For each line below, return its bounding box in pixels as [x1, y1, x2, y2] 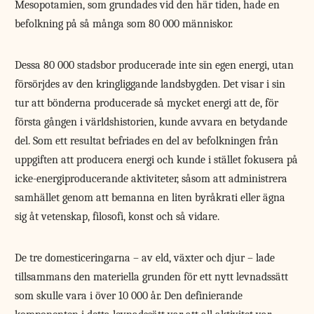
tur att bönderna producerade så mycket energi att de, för [15, 97, 279, 110]
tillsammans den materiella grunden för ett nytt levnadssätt [15, 271, 289, 284]
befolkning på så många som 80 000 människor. [15, 18, 233, 31]
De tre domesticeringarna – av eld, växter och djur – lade [15, 252, 275, 265]
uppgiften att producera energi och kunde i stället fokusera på [15, 153, 299, 167]
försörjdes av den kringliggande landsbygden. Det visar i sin [15, 78, 286, 91]
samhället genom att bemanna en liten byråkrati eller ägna [15, 191, 286, 205]
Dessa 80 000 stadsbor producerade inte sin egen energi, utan [15, 59, 294, 72]
